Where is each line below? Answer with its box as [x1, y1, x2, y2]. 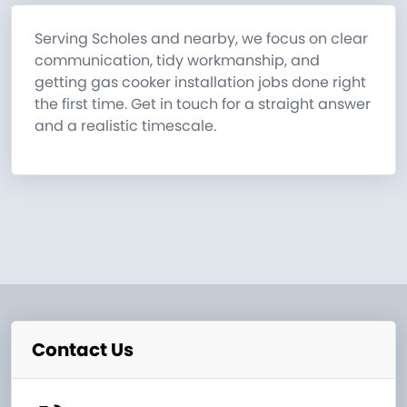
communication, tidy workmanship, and [35, 50, 320, 72]
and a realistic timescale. [35, 115, 216, 137]
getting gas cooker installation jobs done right [35, 72, 366, 94]
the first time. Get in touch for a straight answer [35, 94, 371, 115]
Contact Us [31, 337, 134, 363]
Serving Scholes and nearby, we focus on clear [35, 28, 368, 50]
